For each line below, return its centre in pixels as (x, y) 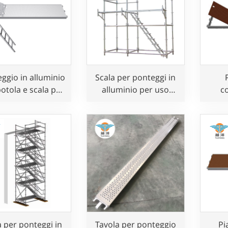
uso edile (22, 102)
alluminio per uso (136, 90)
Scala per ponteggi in (136, 78)
